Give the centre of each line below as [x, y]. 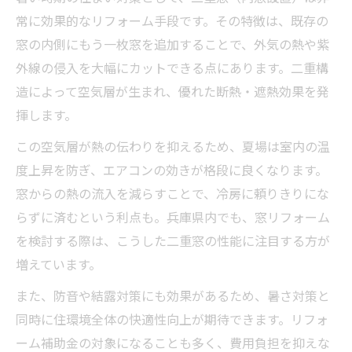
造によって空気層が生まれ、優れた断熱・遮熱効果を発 [172, 91]
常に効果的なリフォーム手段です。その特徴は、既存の [172, 20]
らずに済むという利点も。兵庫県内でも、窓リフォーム [173, 216]
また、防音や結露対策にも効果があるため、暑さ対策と [173, 295]
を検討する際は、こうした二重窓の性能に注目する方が [173, 240]
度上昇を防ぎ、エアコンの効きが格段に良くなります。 [172, 169]
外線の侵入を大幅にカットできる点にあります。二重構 [172, 67]
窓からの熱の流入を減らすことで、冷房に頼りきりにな [172, 193]
